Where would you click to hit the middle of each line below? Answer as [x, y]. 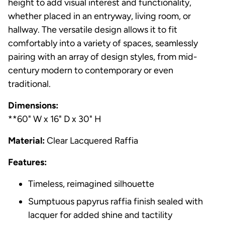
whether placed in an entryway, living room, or [99, 16]
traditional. [29, 84]
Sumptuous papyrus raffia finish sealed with [116, 201]
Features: [27, 162]
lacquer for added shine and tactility [100, 215]
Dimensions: [33, 105]
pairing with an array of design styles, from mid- [103, 57]
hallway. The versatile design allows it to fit [93, 29]
